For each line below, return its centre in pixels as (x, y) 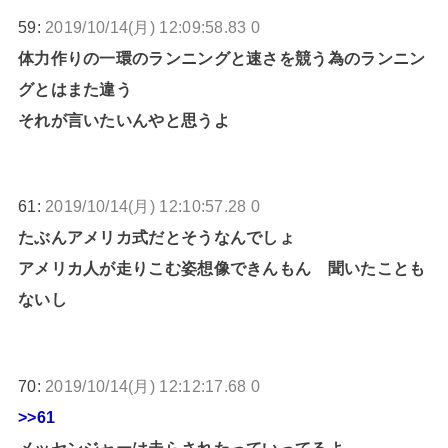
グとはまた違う (75, 89)
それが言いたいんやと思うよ (123, 120)
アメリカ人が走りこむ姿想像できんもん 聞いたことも (221, 268)
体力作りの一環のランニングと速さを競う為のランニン (221, 58)
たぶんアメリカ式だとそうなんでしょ (156, 237)
